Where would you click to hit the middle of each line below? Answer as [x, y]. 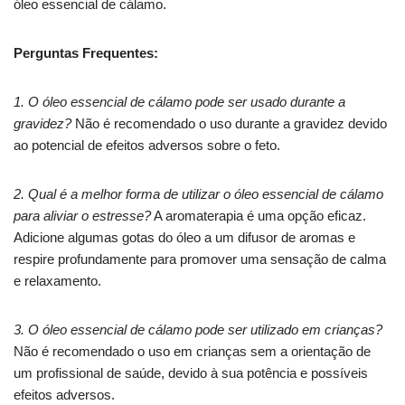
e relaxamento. [57, 280]
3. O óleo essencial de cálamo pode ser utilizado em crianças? [198, 329]
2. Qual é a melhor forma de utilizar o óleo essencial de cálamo [198, 193]
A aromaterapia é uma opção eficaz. [259, 215]
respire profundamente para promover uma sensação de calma [200, 259]
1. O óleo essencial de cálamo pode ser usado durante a [179, 101]
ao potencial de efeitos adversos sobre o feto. [147, 145]
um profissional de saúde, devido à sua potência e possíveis [191, 372]
